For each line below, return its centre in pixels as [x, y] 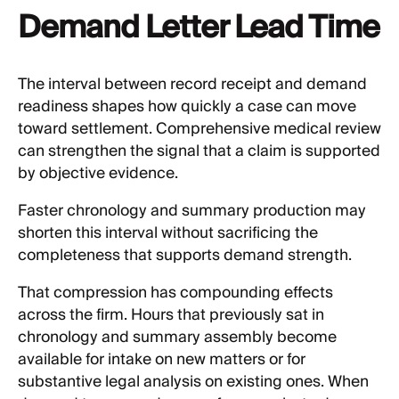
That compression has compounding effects [175, 293]
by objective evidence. [98, 173]
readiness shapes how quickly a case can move [187, 106]
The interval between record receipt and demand [192, 84]
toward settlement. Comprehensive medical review [199, 129]
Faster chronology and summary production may [192, 212]
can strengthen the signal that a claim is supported [199, 151]
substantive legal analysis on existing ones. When [193, 383]
